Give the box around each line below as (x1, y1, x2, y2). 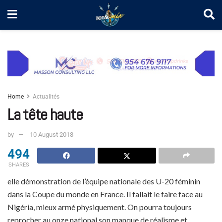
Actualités (33, 93, 59, 100)
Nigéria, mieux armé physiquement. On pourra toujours (7, 202, 192, 212)
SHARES (8, 162, 29, 168)
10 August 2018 (30, 131, 73, 139)
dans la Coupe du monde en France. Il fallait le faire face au (7, 189, 203, 199)
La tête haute (7, 104, 83, 124)
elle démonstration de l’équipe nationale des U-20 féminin (7, 176, 200, 186)
